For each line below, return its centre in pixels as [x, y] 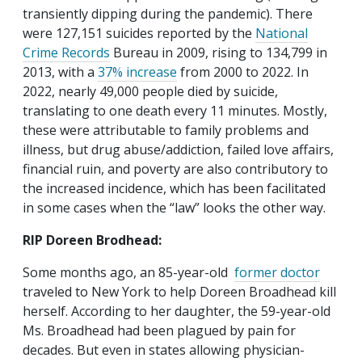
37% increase [137, 72]
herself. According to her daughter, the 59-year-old [177, 311]
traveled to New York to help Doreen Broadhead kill [179, 292]
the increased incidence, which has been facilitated [174, 189]
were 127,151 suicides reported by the [139, 34]
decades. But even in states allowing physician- [164, 350]
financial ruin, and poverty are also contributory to [175, 169]
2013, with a [60, 72]
